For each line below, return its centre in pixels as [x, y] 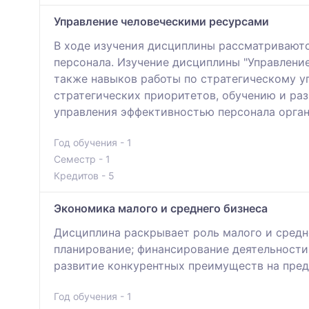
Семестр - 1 [82, 159]
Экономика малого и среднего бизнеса [161, 209]
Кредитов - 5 [84, 176]
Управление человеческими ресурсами [161, 22]
